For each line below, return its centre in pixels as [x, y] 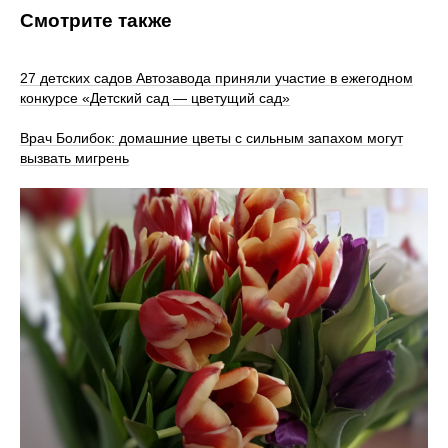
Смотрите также [96, 20]
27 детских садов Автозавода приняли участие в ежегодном [216, 77]
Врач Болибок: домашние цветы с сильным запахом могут [211, 137]
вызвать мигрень [74, 157]
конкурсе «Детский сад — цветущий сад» [155, 97]
